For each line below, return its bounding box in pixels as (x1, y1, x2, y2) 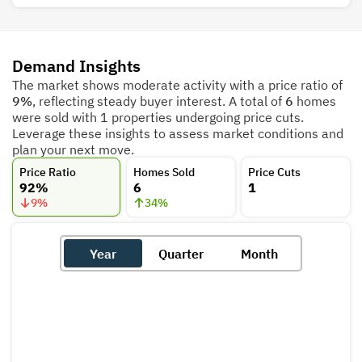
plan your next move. (12, 141, 134, 158)
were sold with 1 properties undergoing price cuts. (12, 109, 304, 126)
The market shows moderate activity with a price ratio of (12, 77, 343, 94)
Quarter (158, 245, 204, 262)
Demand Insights (12, 55, 141, 78)
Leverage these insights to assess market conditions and (12, 125, 343, 142)
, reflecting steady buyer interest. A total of (32, 93, 285, 110)
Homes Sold (133, 164, 196, 179)
